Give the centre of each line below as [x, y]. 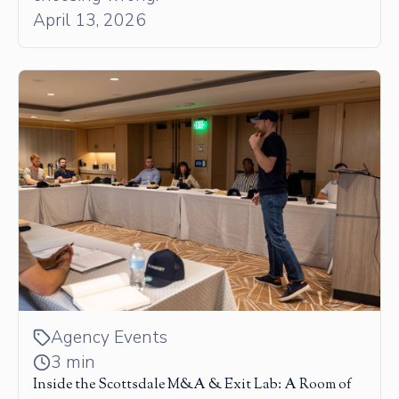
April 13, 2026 [90, 20]
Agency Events [109, 338]
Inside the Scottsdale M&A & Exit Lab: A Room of [192, 386]
